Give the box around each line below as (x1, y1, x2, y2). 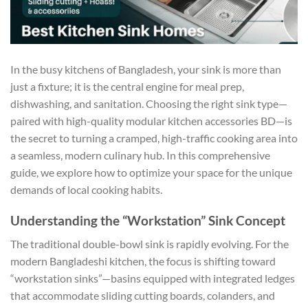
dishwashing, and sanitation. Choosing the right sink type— (10, 96, 287, 110)
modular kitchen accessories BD (126, 113, 276, 127)
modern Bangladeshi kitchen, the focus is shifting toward (10, 254, 276, 268)
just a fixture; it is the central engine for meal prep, (10, 79, 244, 93)
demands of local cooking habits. (10, 182, 162, 196)
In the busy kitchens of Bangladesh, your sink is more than (10, 62, 281, 76)
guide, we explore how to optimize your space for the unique (10, 165, 292, 179)
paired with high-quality (10, 113, 126, 127)
